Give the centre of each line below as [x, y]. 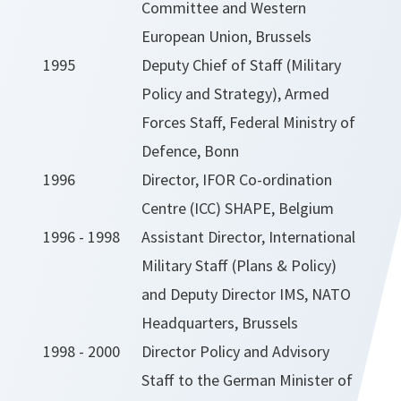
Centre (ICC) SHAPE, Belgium [238, 208]
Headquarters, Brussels [220, 322]
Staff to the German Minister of [247, 380]
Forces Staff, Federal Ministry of [248, 122]
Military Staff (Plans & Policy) [239, 265]
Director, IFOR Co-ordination [237, 179]
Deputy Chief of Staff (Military [241, 64]
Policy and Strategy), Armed [235, 93]
